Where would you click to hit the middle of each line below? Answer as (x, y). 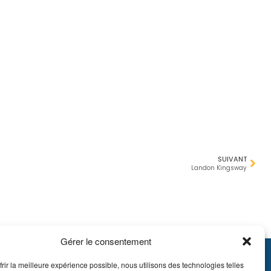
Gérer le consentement (106, 241)
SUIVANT (232, 159)
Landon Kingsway (219, 168)
